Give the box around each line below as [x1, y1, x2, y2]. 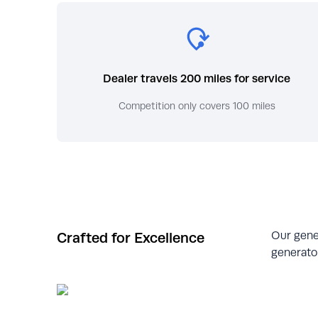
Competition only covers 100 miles [118, 100, 275, 112]
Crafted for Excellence [57, 229, 204, 246]
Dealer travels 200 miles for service [103, 72, 291, 86]
